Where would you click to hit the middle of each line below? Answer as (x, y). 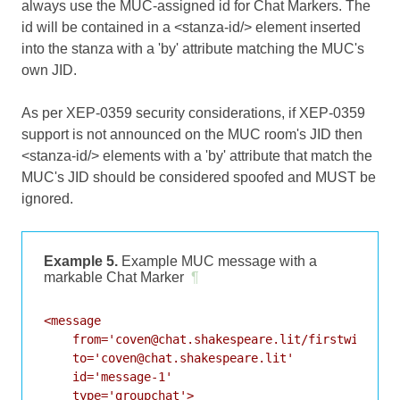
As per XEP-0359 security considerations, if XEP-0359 (193, 112)
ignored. (47, 198)
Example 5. (81, 261)
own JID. (49, 70)
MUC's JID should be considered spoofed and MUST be (199, 177)
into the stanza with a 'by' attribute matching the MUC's (193, 48)
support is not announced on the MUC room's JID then (192, 134)
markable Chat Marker (114, 277)
